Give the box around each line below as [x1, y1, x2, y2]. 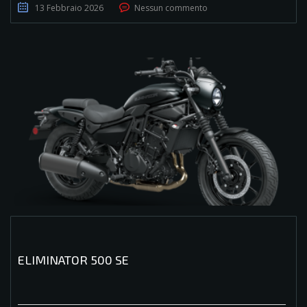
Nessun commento [134, 1, 208, 14]
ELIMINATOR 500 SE [18, 252, 129, 268]
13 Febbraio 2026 [35, 1, 103, 14]
